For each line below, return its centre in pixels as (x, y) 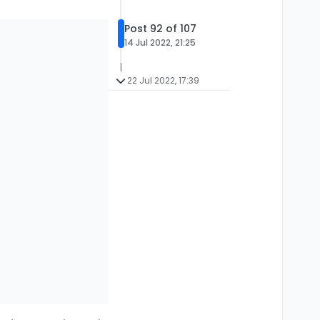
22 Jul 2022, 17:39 (163, 81)
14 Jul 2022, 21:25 (160, 43)
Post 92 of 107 (160, 29)
